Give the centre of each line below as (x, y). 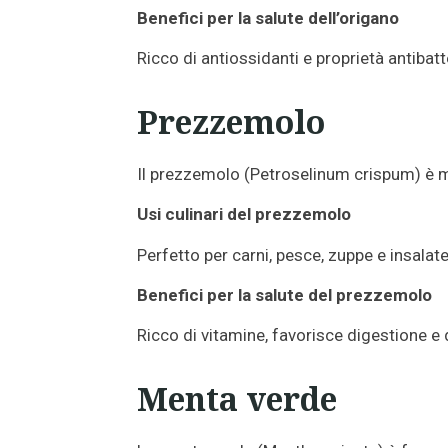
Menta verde (237, 399)
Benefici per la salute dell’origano (268, 17)
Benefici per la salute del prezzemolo (284, 295)
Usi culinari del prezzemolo (244, 214)
